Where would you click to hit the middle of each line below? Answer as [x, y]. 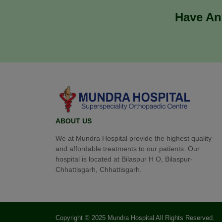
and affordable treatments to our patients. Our [128, 149]
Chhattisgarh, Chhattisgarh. [100, 170]
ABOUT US [74, 121]
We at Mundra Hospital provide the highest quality [134, 139]
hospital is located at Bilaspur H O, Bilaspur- [124, 159]
